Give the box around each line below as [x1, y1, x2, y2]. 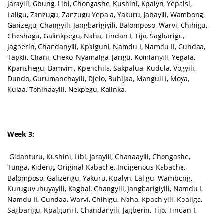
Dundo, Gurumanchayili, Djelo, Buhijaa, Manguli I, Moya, [7, 73, 189, 83]
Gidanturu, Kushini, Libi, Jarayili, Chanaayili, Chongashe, [9, 151, 190, 161]
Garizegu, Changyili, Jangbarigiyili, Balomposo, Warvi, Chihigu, [7, 20, 207, 30]
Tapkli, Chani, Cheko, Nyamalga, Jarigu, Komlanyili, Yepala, [7, 52, 195, 62]
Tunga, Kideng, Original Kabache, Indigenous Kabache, [7, 162, 185, 172]
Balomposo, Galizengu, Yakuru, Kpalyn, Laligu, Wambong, [7, 173, 192, 182]
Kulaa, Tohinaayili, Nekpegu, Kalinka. [7, 84, 127, 94]
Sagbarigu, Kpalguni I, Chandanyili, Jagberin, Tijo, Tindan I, [7, 205, 197, 215]
